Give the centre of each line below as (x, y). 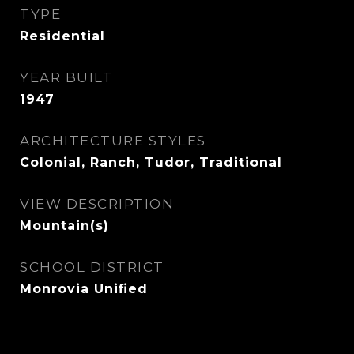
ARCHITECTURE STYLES (113, 141)
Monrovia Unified (84, 289)
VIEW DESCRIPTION (97, 204)
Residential (62, 36)
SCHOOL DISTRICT (92, 267)
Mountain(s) (64, 226)
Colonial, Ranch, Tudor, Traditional (151, 162)
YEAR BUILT (66, 77)
